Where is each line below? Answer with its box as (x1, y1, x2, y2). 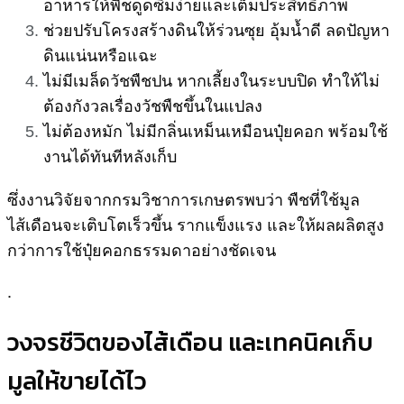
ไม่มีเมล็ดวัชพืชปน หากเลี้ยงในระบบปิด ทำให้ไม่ (43, 72, 380, 91)
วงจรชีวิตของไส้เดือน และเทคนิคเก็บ (7, 324, 373, 362)
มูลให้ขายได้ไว (7, 363, 151, 400)
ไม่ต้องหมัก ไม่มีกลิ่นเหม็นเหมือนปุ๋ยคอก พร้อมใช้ (43, 123, 388, 142)
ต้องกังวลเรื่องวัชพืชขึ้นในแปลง (43, 97, 262, 116)
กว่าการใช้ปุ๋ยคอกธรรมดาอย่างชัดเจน (7, 237, 276, 262)
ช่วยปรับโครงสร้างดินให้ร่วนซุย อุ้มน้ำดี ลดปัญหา (43, 22, 390, 41)
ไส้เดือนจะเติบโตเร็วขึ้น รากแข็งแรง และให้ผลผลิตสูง (7, 212, 384, 236)
